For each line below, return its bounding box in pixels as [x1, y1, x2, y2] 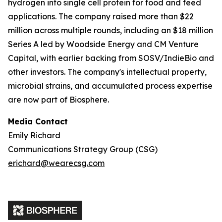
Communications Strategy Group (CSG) [8, 144, 158, 154]
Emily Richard [8, 130, 60, 140]
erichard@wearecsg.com [8, 158, 105, 168]
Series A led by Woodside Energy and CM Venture [8, 39, 199, 49]
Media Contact [8, 116, 68, 126]
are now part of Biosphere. [8, 95, 109, 105]
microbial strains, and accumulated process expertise [8, 81, 213, 91]
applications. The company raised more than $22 [8, 11, 194, 21]
